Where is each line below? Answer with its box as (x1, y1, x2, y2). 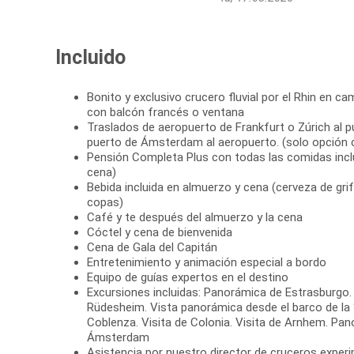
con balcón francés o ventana (87, 105, 244, 120)
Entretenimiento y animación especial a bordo (87, 255, 326, 270)
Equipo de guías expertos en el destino (87, 270, 288, 285)
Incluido (55, 46, 126, 70)
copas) (87, 195, 123, 210)
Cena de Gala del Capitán (87, 240, 217, 255)
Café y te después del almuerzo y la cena (87, 210, 303, 225)
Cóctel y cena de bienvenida (87, 225, 232, 240)
